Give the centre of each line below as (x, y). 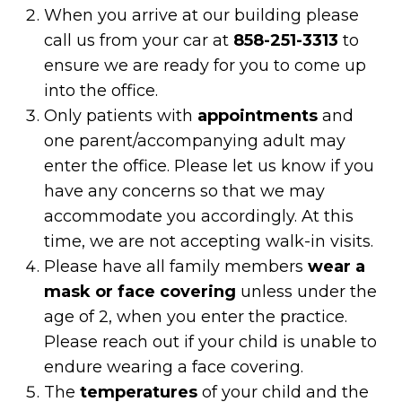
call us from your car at (139, 40)
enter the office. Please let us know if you (210, 166)
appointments (258, 116)
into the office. (101, 91)
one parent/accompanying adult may (195, 141)
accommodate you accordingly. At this (199, 216)
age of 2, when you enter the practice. (196, 317)
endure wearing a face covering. (174, 367)
